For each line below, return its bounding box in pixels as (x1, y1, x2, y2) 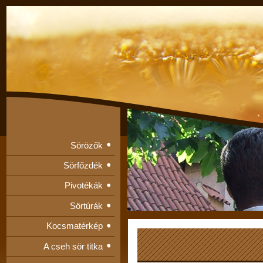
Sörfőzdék (63, 160, 103, 171)
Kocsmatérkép (46, 221, 103, 231)
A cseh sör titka (43, 241, 103, 251)
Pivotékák (64, 180, 103, 191)
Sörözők (70, 140, 103, 150)
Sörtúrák (69, 200, 103, 211)
